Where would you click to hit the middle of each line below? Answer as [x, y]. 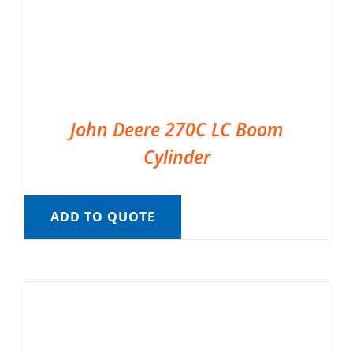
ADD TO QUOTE [102, 217]
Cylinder [176, 157]
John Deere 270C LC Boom [176, 130]
